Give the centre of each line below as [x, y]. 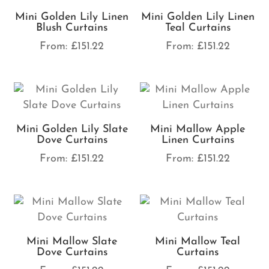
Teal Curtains [198, 28]
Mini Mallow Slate [72, 242]
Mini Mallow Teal [198, 242]
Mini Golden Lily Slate [72, 130]
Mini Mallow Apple [198, 130]
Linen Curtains [198, 141]
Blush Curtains [72, 28]
